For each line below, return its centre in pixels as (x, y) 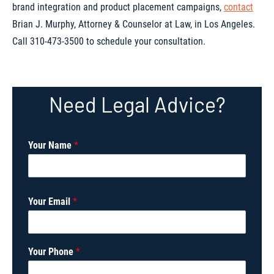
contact (239, 7)
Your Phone (52, 252)
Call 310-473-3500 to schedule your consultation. (109, 41)
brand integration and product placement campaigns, (118, 7)
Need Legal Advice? (137, 104)
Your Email (50, 202)
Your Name (51, 145)
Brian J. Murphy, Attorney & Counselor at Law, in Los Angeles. (134, 24)
